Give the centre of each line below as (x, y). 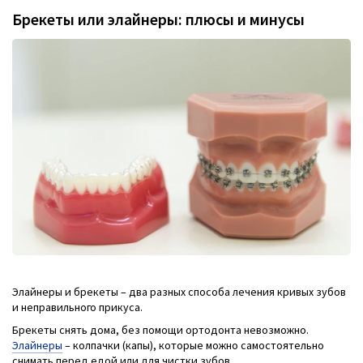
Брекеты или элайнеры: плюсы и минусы (158, 19)
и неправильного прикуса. (77, 307)
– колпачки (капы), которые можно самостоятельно (193, 345)
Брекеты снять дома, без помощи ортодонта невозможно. (160, 329)
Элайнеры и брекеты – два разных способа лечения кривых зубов (179, 292)
